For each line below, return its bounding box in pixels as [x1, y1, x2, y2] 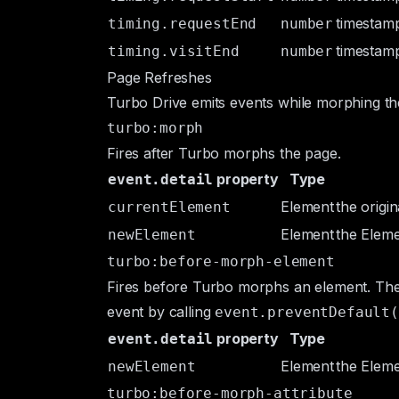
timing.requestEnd [108, 15, 257, 32]
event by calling [107, 303, 216, 321]
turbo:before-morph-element [107, 253, 335, 270]
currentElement [108, 199, 231, 216]
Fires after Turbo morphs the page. [107, 144, 341, 162]
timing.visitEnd [108, 43, 240, 60]
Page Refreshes [107, 69, 212, 86]
